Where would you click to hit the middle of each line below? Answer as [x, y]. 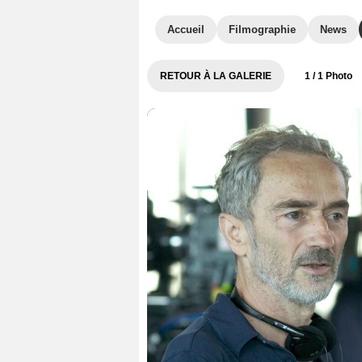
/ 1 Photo [331, 76]
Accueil [186, 29]
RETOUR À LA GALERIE [216, 76]
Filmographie [262, 29]
